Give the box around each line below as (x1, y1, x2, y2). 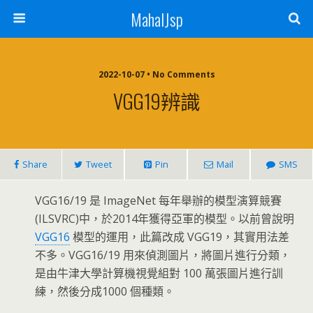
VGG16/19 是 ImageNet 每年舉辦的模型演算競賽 (35, 193, 282, 208)
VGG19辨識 (112, 86, 201, 115)
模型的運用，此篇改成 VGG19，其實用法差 (70, 229, 289, 245)
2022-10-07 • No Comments (98, 68, 215, 80)
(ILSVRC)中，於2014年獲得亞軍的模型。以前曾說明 (35, 211, 294, 226)
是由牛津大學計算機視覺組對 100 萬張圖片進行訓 (35, 265, 283, 281)
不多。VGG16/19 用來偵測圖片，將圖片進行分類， (35, 247, 291, 263)
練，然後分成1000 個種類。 (35, 284, 175, 299)
